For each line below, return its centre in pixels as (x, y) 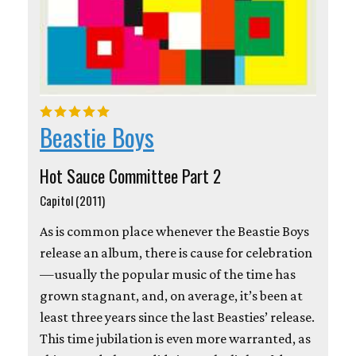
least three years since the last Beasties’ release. (177, 317)
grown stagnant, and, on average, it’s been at (171, 296)
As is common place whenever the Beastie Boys (174, 232)
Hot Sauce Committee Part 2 (130, 176)
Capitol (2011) (72, 201)
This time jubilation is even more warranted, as (175, 339)
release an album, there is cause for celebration (176, 253)
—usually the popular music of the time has (168, 275)
